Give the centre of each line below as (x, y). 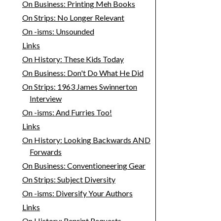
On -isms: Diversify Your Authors (77, 193)
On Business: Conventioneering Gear (84, 166)
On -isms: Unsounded (58, 32)
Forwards (45, 152)
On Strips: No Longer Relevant (73, 18)
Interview (45, 99)
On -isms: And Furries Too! (67, 112)
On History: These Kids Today (73, 59)
